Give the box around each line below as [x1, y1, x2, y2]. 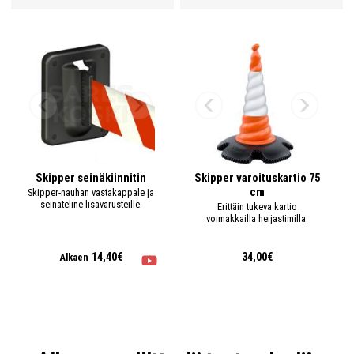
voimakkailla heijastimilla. [205, 212, 308, 224]
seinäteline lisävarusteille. [40, 198, 142, 210]
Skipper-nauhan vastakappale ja [28, 186, 154, 198]
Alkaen [59, 250, 89, 263]
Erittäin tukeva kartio [217, 200, 297, 213]
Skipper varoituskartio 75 [194, 170, 320, 185]
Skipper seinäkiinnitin [36, 170, 146, 185]
